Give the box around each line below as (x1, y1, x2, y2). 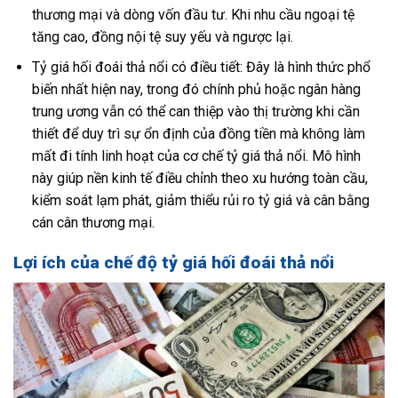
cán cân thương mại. (31, 214, 155, 232)
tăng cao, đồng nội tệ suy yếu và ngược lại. (31, 28, 293, 45)
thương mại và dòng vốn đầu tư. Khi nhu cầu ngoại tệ (31, 5, 354, 23)
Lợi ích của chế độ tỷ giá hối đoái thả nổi (13, 251, 334, 273)
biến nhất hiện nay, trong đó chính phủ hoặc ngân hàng (31, 81, 361, 99)
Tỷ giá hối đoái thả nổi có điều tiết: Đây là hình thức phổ (31, 59, 370, 76)
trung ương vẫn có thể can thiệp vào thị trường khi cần (31, 103, 360, 121)
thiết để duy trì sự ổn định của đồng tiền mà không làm (31, 125, 365, 143)
